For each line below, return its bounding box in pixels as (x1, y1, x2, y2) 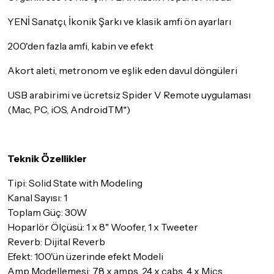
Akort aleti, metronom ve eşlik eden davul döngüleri (7, 64, 237, 77)
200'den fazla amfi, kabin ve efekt (7, 40, 154, 53)
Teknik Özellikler (7, 152, 87, 165)
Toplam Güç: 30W (7, 206, 87, 219)
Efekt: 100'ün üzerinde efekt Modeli (7, 250, 163, 263)
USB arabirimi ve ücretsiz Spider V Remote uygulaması (7, 89, 251, 102)
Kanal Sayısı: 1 (7, 191, 67, 204)
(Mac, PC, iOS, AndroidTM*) (7, 103, 130, 116)
